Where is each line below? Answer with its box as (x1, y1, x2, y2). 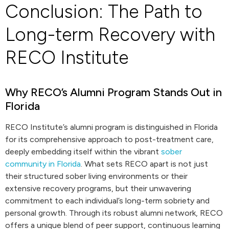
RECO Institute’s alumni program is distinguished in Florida (5, 122, 218, 132)
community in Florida (5, 159, 81, 169)
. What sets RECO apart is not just (81, 159, 208, 169)
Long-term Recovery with (5, 24, 215, 45)
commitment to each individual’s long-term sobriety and (5, 196, 210, 205)
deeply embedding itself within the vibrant (5, 147, 161, 156)
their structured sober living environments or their (5, 171, 188, 181)
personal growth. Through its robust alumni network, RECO (5, 208, 223, 218)
